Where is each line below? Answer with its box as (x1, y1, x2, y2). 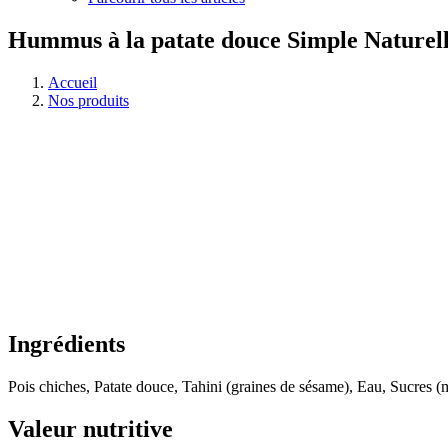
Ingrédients (8, 330, 125, 357)
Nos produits (48, 91, 129, 109)
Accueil (48, 73, 97, 91)
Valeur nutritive (8, 415, 173, 442)
